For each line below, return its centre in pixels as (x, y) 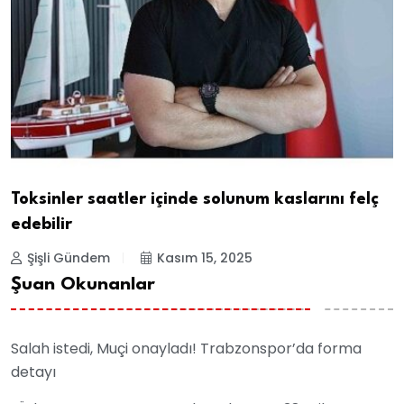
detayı (33, 372)
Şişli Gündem (69, 257)
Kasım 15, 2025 (205, 257)
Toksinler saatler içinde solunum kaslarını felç (195, 199)
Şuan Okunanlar (83, 285)
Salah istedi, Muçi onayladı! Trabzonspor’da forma (186, 349)
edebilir (41, 224)
